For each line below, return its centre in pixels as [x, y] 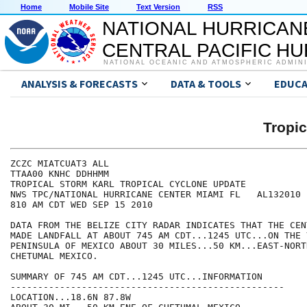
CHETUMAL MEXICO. [54, 256]
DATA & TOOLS [206, 84]
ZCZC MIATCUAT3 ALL [60, 164]
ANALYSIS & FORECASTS [79, 84]
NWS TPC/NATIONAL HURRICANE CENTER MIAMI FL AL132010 [156, 195]
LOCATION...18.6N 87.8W [71, 297]
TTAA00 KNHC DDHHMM [60, 174]
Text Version [158, 7]
